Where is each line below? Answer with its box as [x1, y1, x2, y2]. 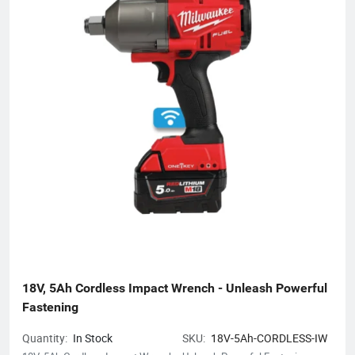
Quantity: [22, 330, 70, 345]
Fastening [22, 299, 78, 315]
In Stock [73, 330, 113, 345]
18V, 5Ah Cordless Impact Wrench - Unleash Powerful [22, 280, 327, 296]
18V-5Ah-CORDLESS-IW [211, 330, 327, 345]
